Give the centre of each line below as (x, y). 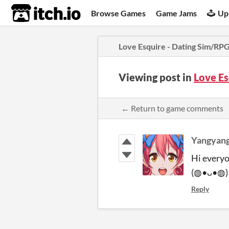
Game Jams (177, 13)
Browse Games (119, 13)
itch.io (33, 13)
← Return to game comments (172, 108)
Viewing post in (156, 77)
